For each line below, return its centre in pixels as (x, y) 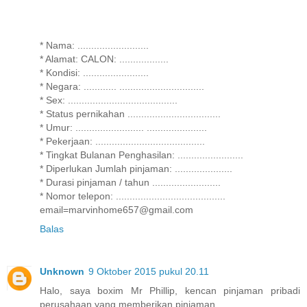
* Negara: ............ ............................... (122, 86)
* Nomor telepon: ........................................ (133, 196)
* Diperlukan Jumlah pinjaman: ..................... (136, 168)
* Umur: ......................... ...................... (123, 127)
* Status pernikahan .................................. (130, 113)
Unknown (62, 271)
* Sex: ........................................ (109, 100)
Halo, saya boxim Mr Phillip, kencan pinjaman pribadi (170, 290)
